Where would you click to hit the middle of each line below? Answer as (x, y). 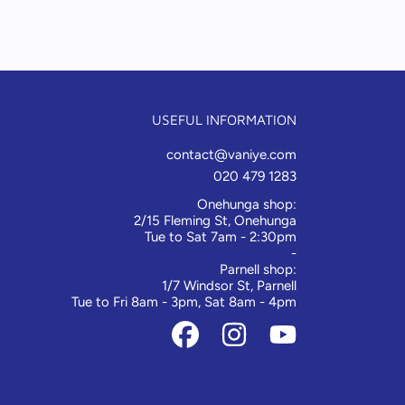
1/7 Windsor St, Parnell (229, 286)
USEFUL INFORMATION (224, 120)
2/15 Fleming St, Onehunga (215, 221)
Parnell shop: (258, 270)
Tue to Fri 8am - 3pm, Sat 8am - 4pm (184, 302)
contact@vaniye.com (231, 155)
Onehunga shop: (247, 205)
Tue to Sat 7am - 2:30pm (221, 237)
